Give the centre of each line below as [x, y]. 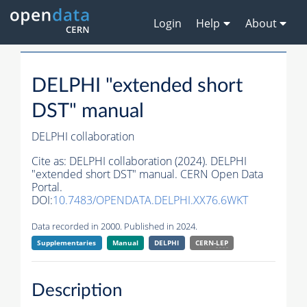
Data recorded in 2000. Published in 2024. [114, 226]
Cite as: [50, 161]
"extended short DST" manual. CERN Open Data [147, 174]
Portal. [47, 187]
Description [77, 290]
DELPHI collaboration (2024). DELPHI [158, 161]
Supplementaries [67, 243]
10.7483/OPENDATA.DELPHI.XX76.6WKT [150, 200]
